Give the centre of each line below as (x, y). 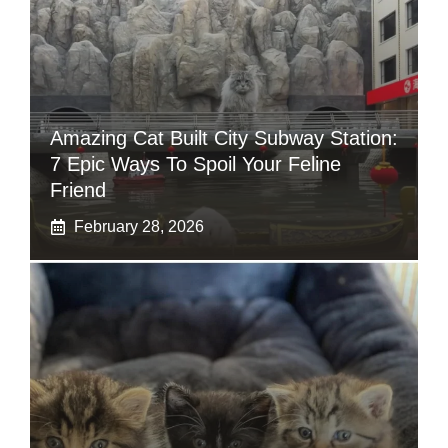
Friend (78, 190)
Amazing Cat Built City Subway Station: (224, 138)
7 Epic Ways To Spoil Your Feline (195, 164)
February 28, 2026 (139, 227)
